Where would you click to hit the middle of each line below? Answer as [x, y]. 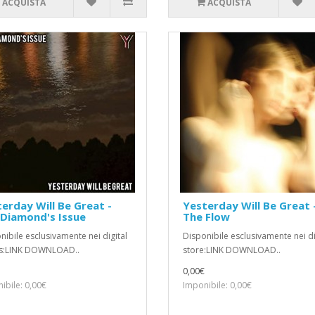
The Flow [206, 217]
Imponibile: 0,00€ [217, 285]
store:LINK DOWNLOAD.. [232, 250]
